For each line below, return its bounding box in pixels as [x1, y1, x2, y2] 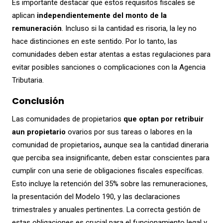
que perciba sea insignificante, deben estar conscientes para [11, 153, 210, 163]
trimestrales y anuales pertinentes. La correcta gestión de [11, 205, 201, 215]
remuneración [11, 24, 62, 33]
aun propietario [11, 127, 66, 137]
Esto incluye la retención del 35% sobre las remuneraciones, [11, 179, 208, 189]
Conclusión [11, 95, 64, 108]
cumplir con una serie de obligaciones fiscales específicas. [11, 166, 204, 176]
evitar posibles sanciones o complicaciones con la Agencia [11, 63, 206, 72]
